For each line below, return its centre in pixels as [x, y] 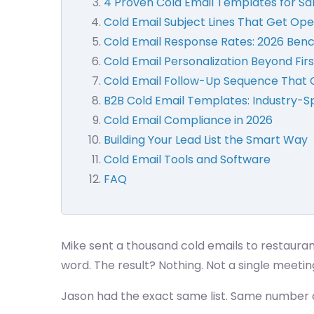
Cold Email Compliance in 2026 [188, 120]
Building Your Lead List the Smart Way [206, 140]
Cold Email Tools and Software [187, 159]
